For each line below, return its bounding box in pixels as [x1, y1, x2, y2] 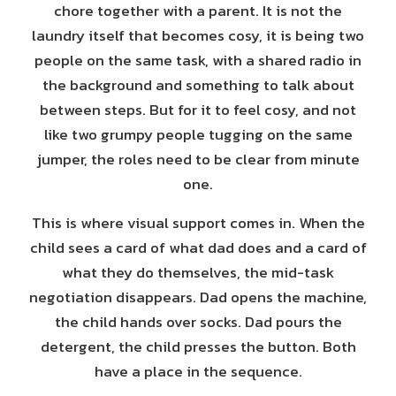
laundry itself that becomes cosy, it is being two [32, 24, 364, 47]
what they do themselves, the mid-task [62, 261, 334, 284]
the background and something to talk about [42, 73, 354, 96]
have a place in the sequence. [94, 360, 302, 383]
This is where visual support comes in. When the [31, 211, 365, 234]
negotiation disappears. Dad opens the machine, [29, 286, 367, 308]
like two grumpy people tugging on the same [43, 123, 353, 146]
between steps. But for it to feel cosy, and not [40, 98, 356, 121]
